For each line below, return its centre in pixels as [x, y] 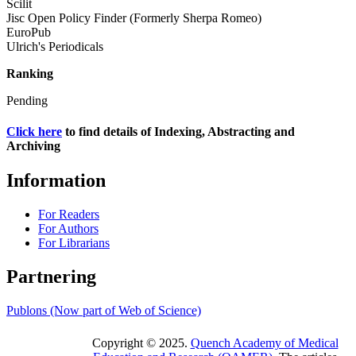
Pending [27, 100]
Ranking [30, 73]
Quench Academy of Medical [264, 343]
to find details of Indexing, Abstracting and [178, 132]
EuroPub [29, 32]
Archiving [33, 146]
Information [56, 181]
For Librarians [74, 243]
